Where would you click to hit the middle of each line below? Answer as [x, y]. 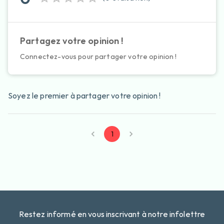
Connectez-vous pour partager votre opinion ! [98, 57]
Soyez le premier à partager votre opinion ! [84, 96]
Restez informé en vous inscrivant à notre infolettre [112, 214]
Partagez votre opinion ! [72, 41]
